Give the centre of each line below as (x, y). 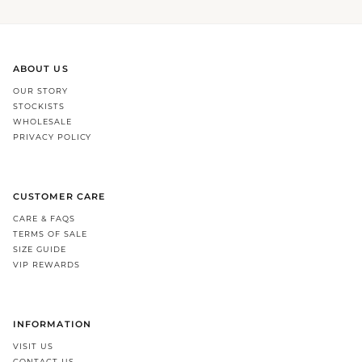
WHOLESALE (42, 122)
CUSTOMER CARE (59, 197)
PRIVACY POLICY (53, 137)
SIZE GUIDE (40, 250)
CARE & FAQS (44, 219)
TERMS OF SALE (50, 234)
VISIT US (33, 347)
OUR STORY (40, 91)
